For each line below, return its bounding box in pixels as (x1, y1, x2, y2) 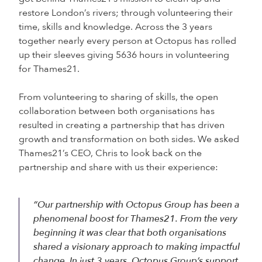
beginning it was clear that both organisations (33, 226, 226, 239)
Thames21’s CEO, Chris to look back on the (19, 147, 202, 160)
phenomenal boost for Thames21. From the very (33, 212, 237, 225)
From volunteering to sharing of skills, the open (19, 91, 218, 104)
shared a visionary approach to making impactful (33, 240, 240, 253)
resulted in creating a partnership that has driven (19, 119, 225, 132)
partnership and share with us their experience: (19, 161, 218, 174)
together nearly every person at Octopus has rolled (19, 35, 236, 47)
